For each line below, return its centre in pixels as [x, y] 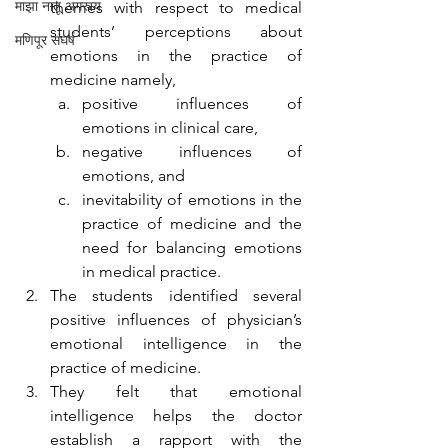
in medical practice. [153, 272]
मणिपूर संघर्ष [45, 40]
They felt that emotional [176, 392]
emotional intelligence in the [176, 344]
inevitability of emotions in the [192, 200]
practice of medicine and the [192, 224]
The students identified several [176, 296]
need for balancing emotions [192, 248]
